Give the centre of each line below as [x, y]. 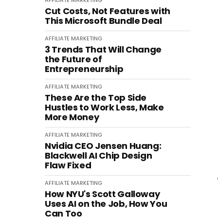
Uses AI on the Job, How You [106, 204]
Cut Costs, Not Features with [108, 11]
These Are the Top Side [96, 98]
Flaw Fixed [68, 165]
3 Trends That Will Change [103, 49]
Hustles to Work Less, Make [104, 107]
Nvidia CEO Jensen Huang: [103, 146]
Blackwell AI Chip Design [99, 155]
